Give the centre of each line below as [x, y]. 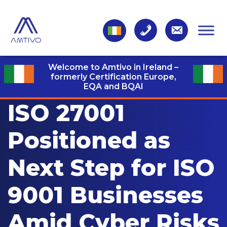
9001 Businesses [105, 195]
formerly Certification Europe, [113, 77]
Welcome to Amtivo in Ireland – [113, 67]
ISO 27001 [66, 113]
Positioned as [89, 140]
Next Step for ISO [111, 167]
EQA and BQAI [113, 86]
